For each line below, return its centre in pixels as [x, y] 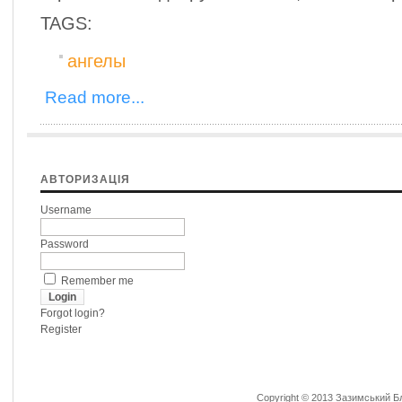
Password [65, 244]
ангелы [96, 61]
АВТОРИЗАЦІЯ [85, 179]
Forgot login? [73, 313]
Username [66, 210]
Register [61, 329]
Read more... [95, 97]
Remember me [97, 281]
